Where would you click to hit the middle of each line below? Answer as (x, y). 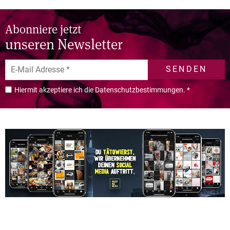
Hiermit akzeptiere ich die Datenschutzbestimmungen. (101, 90)
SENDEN (187, 69)
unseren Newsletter (64, 44)
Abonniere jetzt (43, 29)
